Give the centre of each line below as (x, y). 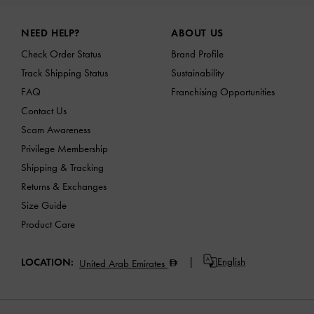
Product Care (48, 224)
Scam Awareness (56, 129)
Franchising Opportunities (223, 91)
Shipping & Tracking (62, 167)
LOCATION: (47, 262)
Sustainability (198, 73)
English (231, 261)
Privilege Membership (64, 148)
